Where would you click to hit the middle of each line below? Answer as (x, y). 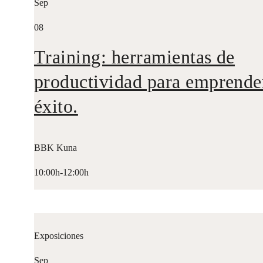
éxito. (56, 106)
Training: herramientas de (134, 57)
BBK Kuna (55, 148)
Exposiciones (58, 236)
